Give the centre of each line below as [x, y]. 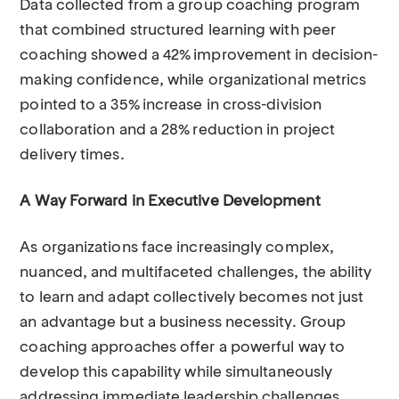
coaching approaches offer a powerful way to [183, 348]
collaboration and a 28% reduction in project [178, 130]
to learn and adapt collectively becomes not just [192, 298]
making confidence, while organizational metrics [193, 81]
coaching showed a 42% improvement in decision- [199, 56]
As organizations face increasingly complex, [177, 248]
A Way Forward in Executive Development [170, 202]
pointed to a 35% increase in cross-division [171, 106]
